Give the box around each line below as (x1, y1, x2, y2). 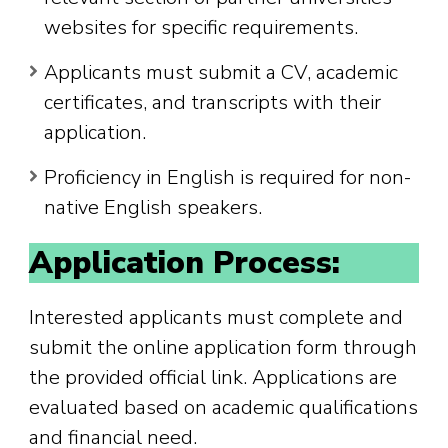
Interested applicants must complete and (29, 304, 403, 332)
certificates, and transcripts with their (44, 89, 381, 117)
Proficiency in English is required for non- (44, 164, 411, 192)
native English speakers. (44, 194, 262, 222)
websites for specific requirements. (44, 14, 358, 42)
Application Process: (29, 242, 340, 285)
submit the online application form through (29, 334, 417, 362)
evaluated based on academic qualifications (29, 394, 418, 422)
